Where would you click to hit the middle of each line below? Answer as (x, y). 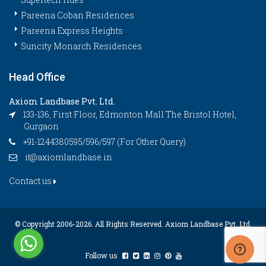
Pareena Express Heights (72, 31)
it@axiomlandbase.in (69, 157)
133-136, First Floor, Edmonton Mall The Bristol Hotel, (129, 115)
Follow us (102, 256)
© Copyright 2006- (45, 224)
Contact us (31, 181)
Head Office (37, 77)
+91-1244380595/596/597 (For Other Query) (104, 142)
